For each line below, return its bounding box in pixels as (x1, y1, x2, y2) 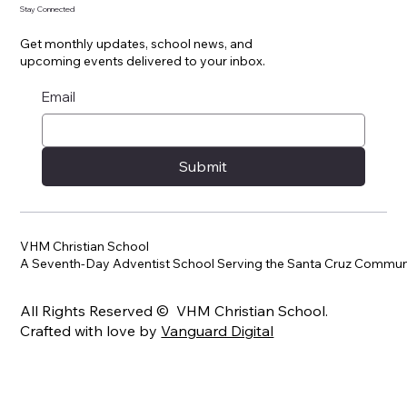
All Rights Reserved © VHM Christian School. (20, 301, 329, 320)
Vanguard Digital (161, 321, 274, 340)
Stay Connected (20, 5, 75, 14)
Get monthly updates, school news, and (20, 35, 253, 52)
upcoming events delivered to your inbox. (20, 52, 266, 69)
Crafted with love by (20, 321, 162, 340)
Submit (179, 157, 228, 176)
